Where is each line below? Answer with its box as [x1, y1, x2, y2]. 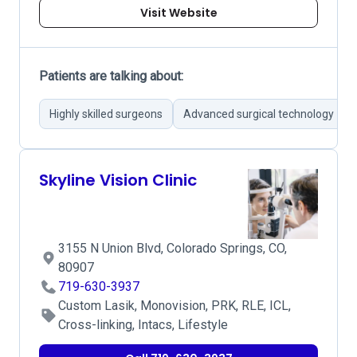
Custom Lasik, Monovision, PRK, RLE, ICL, [58, 298, 291, 313]
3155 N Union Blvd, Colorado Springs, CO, [58, 241, 287, 256]
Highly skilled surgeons [49, 108, 163, 120]
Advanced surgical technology [183, 108, 334, 120]
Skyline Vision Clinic [39, 169, 197, 191]
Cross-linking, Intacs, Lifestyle [58, 317, 228, 332]
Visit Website [139, 5, 218, 21]
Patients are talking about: [39, 69, 183, 84]
